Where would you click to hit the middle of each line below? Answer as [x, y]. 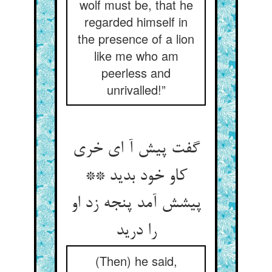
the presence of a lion [136, 39]
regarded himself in [136, 22]
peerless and [136, 73]
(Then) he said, [136, 261]
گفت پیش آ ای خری [136, 149]
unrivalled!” [136, 90]
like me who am [136, 56]
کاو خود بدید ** [136, 177]
